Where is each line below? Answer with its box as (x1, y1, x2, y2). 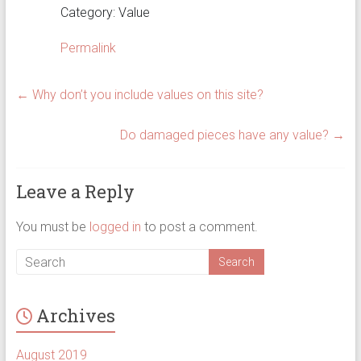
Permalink (60, 40, 116, 56)
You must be (15, 219, 89, 234)
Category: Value (60, 5, 150, 20)
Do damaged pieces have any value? (120, 127, 333, 143)
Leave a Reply (15, 180, 135, 203)
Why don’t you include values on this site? (28, 87, 263, 102)
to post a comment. (140, 219, 258, 234)
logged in (89, 219, 141, 234)
